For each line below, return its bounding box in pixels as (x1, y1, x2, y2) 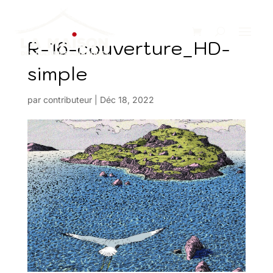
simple (27, 62, 88, 85)
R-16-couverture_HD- (27, 36, 230, 60)
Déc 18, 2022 (99, 94, 154, 105)
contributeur (43, 94, 92, 105)
